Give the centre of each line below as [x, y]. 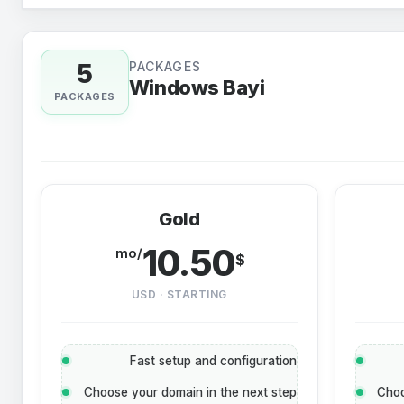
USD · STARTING [179, 294]
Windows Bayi [197, 87]
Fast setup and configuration [213, 361]
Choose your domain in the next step [190, 392]
